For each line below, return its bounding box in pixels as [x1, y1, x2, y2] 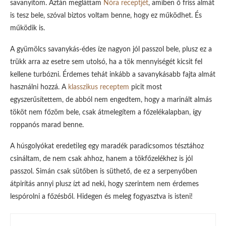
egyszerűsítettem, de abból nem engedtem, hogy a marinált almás [10, 96, 212, 103]
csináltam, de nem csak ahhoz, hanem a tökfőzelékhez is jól [10, 155, 193, 162]
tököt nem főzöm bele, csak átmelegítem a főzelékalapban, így [10, 109, 201, 116]
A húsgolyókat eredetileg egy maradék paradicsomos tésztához [10, 143, 204, 150]
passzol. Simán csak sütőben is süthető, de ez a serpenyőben [10, 168, 197, 175]
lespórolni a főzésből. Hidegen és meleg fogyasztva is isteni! [10, 193, 193, 200]
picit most [129, 84, 162, 91]
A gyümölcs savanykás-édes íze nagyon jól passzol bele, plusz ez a [10, 46, 212, 53]
